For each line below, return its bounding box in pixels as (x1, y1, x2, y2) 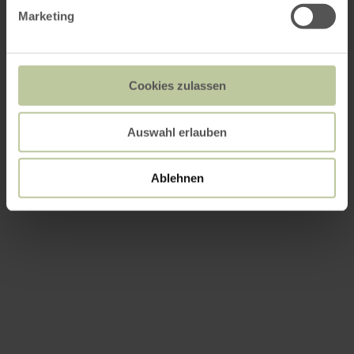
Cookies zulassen (128, 78, 226, 92)
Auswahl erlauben (127, 125, 227, 139)
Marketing (18, 9, 74, 23)
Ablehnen (150, 171, 204, 185)
